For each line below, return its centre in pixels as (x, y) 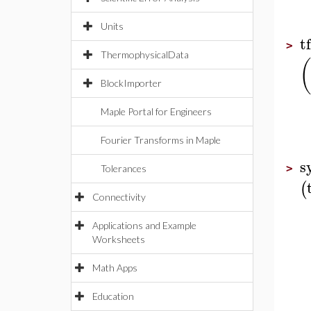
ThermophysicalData (145, 54)
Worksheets (119, 239)
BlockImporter (131, 83)
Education (113, 296)
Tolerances (124, 168)
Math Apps (115, 268)
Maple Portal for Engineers (156, 111)
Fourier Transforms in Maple (161, 140)
